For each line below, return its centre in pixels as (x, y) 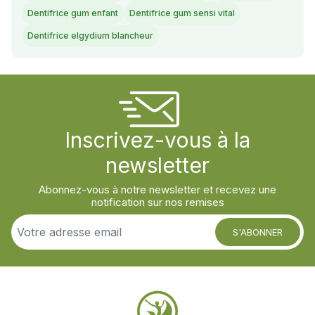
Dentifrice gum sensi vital (182, 13)
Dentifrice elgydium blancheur (90, 36)
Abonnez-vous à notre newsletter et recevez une (157, 190)
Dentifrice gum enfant (73, 13)
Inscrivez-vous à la (157, 140)
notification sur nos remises (157, 202)
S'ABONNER (258, 232)
